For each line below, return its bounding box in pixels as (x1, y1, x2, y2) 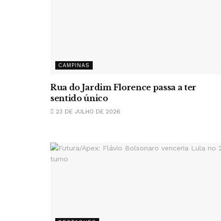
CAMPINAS (58, 62, 90, 69)
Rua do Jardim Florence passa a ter (50, 82, 197, 92)
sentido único (50, 93, 108, 103)
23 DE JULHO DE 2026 (54, 108, 120, 115)
